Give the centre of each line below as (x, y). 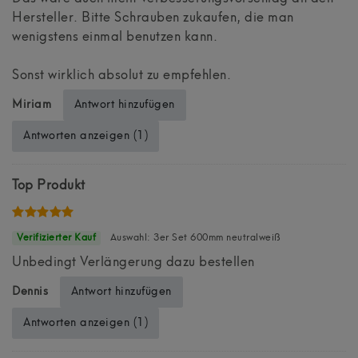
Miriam (34, 104)
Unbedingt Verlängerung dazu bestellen (133, 263)
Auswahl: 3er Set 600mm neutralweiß (194, 238)
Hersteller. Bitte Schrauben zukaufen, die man (153, 18)
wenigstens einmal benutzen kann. (115, 37)
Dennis (32, 291)
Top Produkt (49, 186)
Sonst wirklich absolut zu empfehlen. (121, 76)
